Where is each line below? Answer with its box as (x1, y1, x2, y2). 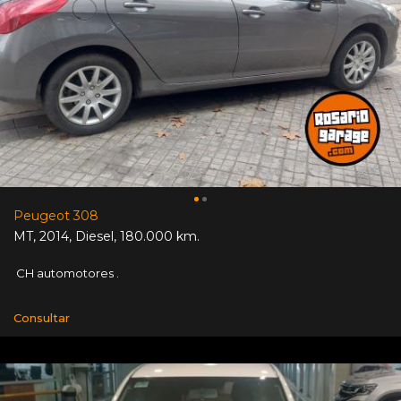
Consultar (13, 310, 70, 325)
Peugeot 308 (13, 207, 98, 224)
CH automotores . (13, 265, 119, 280)
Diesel (75, 227, 114, 244)
